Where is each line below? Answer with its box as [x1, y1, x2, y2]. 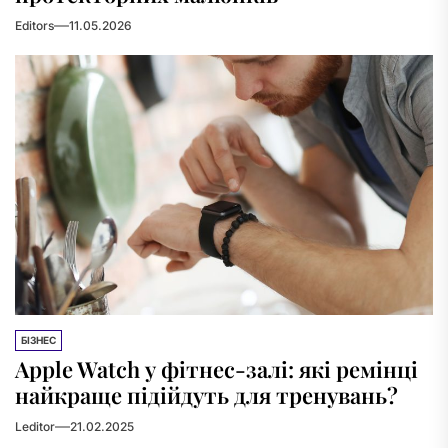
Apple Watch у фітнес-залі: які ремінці [15, 354, 418, 384]
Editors [15, 18, 54, 33]
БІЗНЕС [21, 334, 56, 346]
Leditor [15, 419, 55, 434]
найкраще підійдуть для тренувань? [15, 380, 398, 410]
